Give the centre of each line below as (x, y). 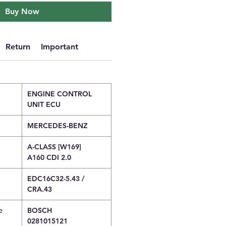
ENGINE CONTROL (60, 94)
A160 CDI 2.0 (49, 157)
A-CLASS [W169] (54, 147)
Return (18, 47)
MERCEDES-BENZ (58, 126)
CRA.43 (40, 189)
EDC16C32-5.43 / (56, 179)
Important (60, 47)
